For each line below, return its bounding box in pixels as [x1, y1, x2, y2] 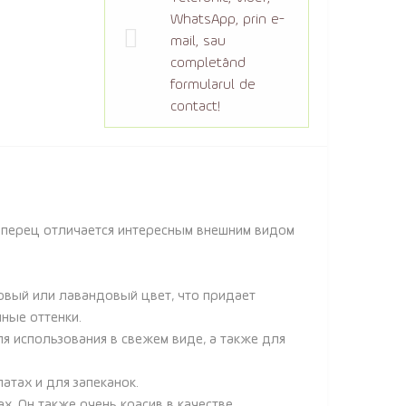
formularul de [170, 78, 256, 92]
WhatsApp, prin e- [170, 13, 285, 27]
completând [170, 56, 246, 71]
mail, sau [170, 34, 226, 49]
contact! [170, 100, 220, 114]
